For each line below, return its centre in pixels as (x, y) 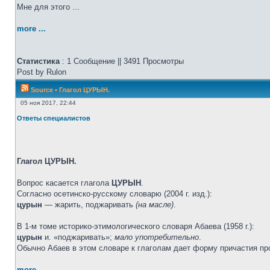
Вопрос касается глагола (64, 183)
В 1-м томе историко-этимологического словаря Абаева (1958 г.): (136, 226)
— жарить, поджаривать (89, 205)
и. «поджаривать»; (78, 237)
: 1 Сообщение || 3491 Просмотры (122, 61)
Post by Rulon (42, 72)
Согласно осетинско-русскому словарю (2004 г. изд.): (115, 194)
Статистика (38, 61)
